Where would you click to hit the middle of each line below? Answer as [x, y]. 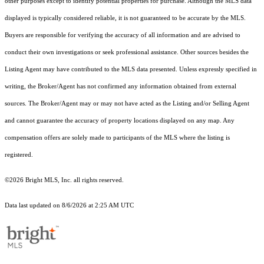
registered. [19, 155]
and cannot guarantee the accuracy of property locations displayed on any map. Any [120, 121]
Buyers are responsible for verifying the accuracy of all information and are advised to [123, 35]
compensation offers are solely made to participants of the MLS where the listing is [117, 138]
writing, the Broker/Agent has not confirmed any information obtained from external [121, 87]
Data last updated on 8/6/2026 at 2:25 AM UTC [69, 206]
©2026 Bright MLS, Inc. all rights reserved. [64, 180]
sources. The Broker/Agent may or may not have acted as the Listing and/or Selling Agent [127, 104]
